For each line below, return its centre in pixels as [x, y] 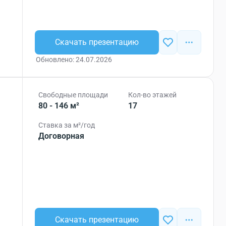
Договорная [62, 136]
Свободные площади [73, 95]
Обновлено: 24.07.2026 [74, 60]
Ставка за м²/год [67, 125]
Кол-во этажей [153, 95]
